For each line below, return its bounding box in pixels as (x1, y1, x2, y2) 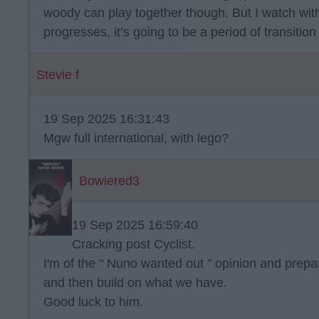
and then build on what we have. (43, 276, 227, 290)
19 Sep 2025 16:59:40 (72, 218, 198, 232)
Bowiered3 (79, 174, 140, 188)
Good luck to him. (43, 295, 143, 309)
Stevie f (36, 68, 79, 82)
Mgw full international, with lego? (43, 131, 229, 145)
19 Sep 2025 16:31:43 (43, 112, 169, 126)
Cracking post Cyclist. (72, 237, 195, 251)
